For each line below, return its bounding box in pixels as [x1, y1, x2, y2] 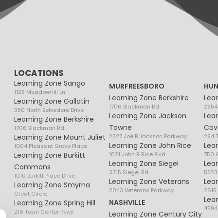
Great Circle [14, 190, 48, 198]
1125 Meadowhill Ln [14, 88, 66, 96]
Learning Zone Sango [14, 78, 86, 89]
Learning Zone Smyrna [14, 180, 91, 190]
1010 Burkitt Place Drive [14, 172, 75, 180]
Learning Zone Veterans [109, 177, 190, 187]
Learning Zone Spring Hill [14, 198, 96, 208]
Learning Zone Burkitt [14, 150, 86, 161]
